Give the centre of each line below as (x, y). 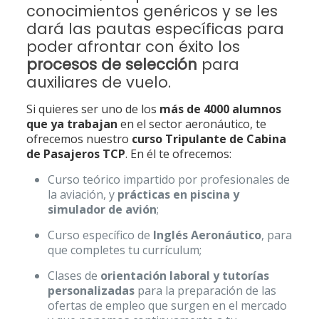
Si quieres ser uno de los (93, 109)
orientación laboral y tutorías (184, 276)
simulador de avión (102, 209)
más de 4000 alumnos (220, 109)
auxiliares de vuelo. (98, 82)
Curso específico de (100, 235)
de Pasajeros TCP (75, 154)
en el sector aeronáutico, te (192, 124)
